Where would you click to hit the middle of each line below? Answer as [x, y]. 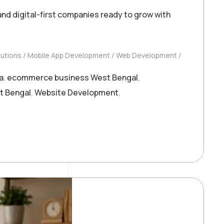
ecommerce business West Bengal [72, 77]
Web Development [146, 55]
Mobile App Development [69, 55]
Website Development [76, 92]
